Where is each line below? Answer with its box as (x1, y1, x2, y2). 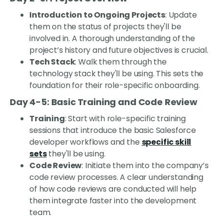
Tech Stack (29, 56, 75, 68)
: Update (165, 9, 197, 21)
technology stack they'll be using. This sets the (29, 68, 204, 80)
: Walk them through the (75, 56, 167, 68)
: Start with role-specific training (65, 113, 186, 125)
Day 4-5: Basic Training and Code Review (10, 96, 197, 109)
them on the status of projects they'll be (29, 21, 181, 33)
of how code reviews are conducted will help (29, 183, 197, 195)
